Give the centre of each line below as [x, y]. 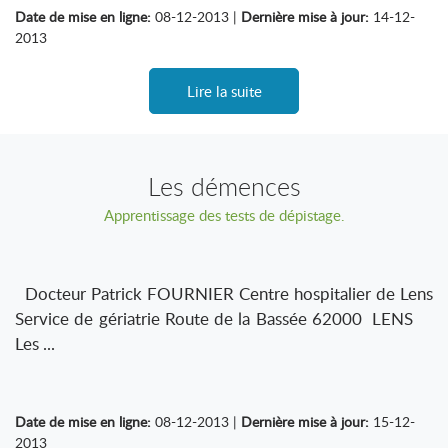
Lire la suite [224, 91]
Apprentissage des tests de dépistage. [224, 215]
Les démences [224, 186]
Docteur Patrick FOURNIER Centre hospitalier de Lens [224, 293]
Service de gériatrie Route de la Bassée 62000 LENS [224, 318]
